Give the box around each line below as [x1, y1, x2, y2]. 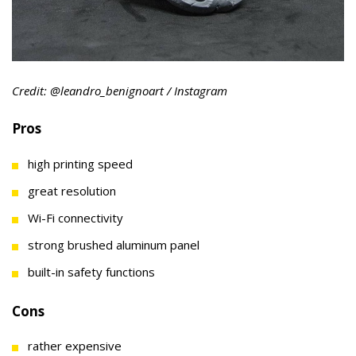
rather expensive [28, 338, 122, 354]
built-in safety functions [28, 263, 155, 280]
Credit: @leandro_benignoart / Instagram [12, 82, 227, 99]
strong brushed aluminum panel [28, 236, 199, 253]
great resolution [28, 182, 116, 199]
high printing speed [28, 155, 133, 172]
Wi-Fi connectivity [28, 209, 123, 226]
